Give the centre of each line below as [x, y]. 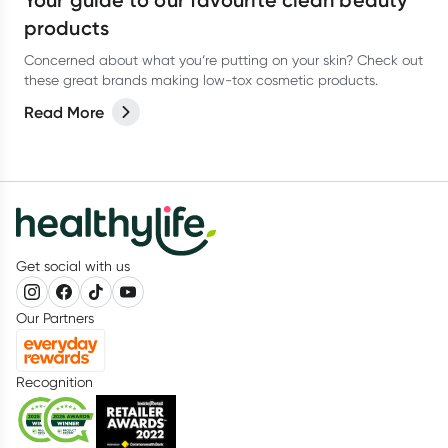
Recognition [54, 382]
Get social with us [73, 266]
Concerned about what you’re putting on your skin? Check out [223, 60]
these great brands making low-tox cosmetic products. [201, 80]
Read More [64, 112]
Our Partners [55, 318]
